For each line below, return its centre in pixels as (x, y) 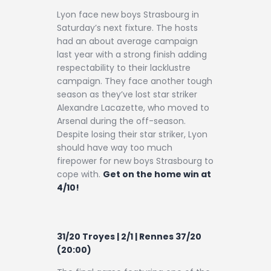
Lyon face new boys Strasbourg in (128, 14)
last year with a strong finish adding (132, 54)
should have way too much (115, 147)
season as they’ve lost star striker (127, 94)
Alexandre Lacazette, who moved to (133, 107)
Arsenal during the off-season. (121, 121)
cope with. (80, 174)
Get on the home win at (157, 174)
